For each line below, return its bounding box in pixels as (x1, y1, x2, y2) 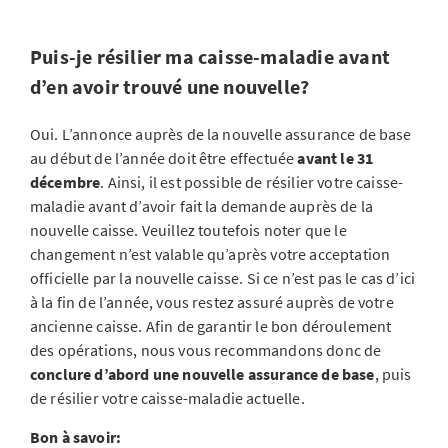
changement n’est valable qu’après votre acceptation (30, 244, 391, 264)
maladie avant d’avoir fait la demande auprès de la (30, 196, 374, 216)
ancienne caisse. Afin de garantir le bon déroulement (30, 316, 392, 336)
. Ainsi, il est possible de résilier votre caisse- (100, 172, 404, 192)
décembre (30, 172, 101, 192)
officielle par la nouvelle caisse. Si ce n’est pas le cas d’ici (30, 268, 416, 288)
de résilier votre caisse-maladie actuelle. (30, 388, 305, 408)
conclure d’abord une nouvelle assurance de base (30, 364, 375, 384)
